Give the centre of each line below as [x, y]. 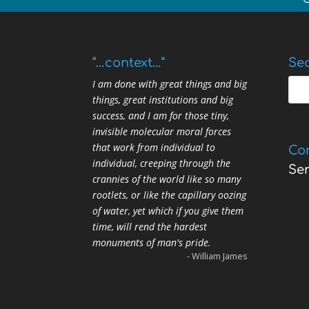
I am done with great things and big [170, 83]
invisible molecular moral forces [162, 131]
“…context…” [129, 62]
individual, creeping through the [162, 163]
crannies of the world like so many [167, 179]
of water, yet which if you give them [168, 210]
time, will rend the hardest [150, 226]
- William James [216, 256]
